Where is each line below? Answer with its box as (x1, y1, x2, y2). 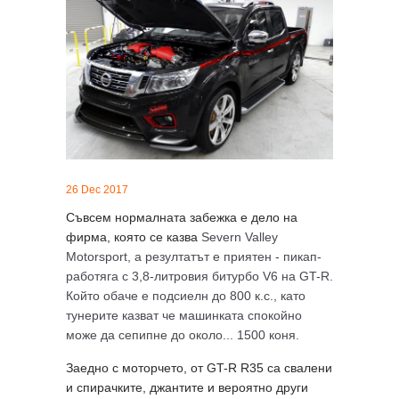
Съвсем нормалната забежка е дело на (66, 209, 297, 224)
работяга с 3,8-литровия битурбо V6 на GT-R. (66, 268, 333, 283)
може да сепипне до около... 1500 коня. (66, 327, 299, 342)
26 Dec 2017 (66, 183, 128, 196)
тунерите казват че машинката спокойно (66, 307, 302, 322)
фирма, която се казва (66, 229, 201, 244)
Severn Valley (201, 229, 278, 244)
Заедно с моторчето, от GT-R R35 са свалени (66, 360, 332, 375)
